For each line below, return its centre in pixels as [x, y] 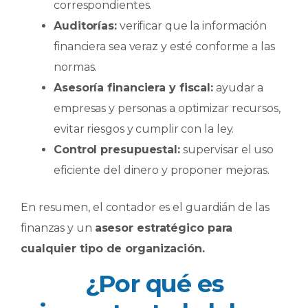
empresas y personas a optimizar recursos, [167, 108]
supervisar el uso [227, 149]
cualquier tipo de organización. [113, 248]
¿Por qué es [154, 283]
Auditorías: [85, 25]
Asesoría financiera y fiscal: [134, 87]
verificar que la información [192, 25]
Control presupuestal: [117, 149]
